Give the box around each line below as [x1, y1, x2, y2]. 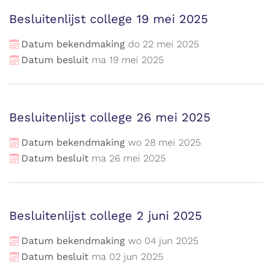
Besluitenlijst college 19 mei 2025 [9, 12, 208, 26]
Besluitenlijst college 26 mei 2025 [9, 110, 211, 124]
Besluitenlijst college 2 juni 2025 [9, 208, 202, 223]
